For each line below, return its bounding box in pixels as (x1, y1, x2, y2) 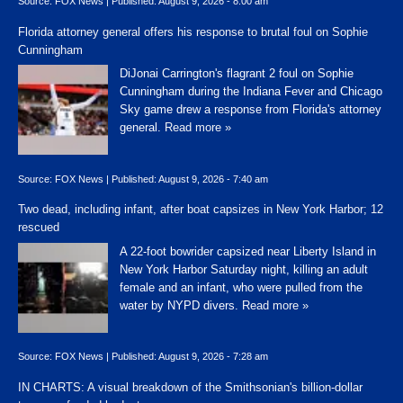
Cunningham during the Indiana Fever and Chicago (120, 85, 382, 99)
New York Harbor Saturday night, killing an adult (120, 262, 368, 276)
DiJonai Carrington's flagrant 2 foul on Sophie (120, 67, 354, 81)
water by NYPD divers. (120, 298, 242, 312)
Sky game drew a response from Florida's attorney (120, 103, 381, 117)
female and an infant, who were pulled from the (120, 280, 363, 294)
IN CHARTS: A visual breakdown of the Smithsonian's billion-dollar (18, 380, 363, 394)
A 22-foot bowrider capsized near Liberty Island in (120, 244, 376, 258)
